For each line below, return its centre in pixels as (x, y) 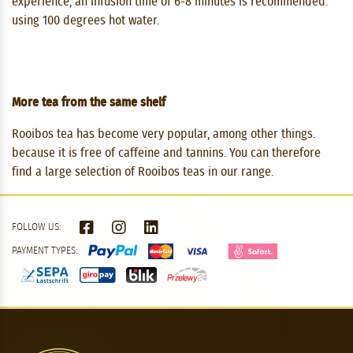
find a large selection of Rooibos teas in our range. (143, 171)
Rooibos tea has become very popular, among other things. (163, 134)
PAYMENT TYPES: (46, 251)
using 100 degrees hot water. (85, 20)
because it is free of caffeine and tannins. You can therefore (166, 152)
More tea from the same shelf (89, 102)
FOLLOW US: (38, 227)
